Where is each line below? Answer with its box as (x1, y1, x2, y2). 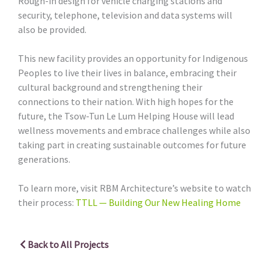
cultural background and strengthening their (18, 80, 202, 93)
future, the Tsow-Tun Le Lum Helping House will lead (18, 109, 234, 122)
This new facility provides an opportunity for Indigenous (18, 52, 248, 64)
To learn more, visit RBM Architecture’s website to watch (18, 181, 251, 194)
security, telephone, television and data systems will (18, 8, 232, 21)
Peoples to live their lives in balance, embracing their (18, 66, 237, 79)
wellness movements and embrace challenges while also (18, 124, 250, 136)
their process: (18, 196, 76, 208)
